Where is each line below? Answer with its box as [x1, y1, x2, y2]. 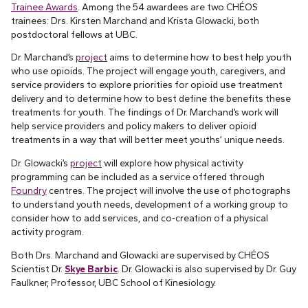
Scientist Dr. [11, 263, 65, 275]
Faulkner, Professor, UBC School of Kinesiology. [11, 277, 216, 289]
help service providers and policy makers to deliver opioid [11, 120, 256, 132]
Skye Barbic [65, 263, 118, 275]
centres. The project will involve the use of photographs [47, 185, 291, 197]
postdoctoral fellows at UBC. [11, 28, 137, 40]
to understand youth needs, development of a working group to [11, 199, 288, 210]
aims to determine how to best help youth [107, 52, 291, 63]
